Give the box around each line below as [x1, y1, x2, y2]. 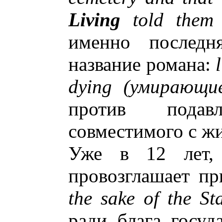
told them [120, 9, 214, 30]
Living [68, 9, 120, 30]
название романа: [68, 54, 216, 75]
